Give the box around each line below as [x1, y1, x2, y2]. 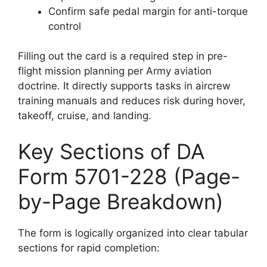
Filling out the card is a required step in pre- [18, 50, 228, 62]
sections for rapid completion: [18, 241, 160, 254]
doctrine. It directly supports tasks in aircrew [18, 80, 231, 92]
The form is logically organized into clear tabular [18, 226, 248, 239]
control [48, 20, 81, 32]
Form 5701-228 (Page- [18, 163, 240, 189]
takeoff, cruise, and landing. [18, 110, 151, 122]
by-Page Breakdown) [18, 188, 223, 214]
